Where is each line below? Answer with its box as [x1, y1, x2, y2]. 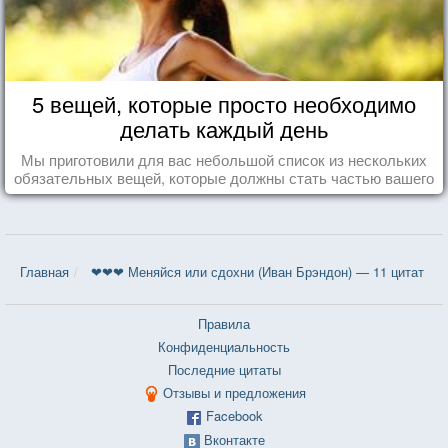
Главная [20, 261, 69, 281]
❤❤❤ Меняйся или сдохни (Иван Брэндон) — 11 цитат [91, 261, 424, 281]
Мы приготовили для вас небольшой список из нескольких [21, 148, 427, 170]
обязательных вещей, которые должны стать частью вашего [14, 166, 434, 188]
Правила [198, 313, 250, 333]
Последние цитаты [167, 359, 281, 379]
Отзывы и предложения [162, 382, 306, 402]
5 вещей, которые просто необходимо [32, 87, 416, 119]
